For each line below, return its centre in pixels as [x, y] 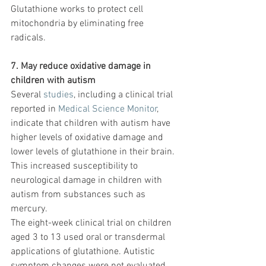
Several [27, 95]
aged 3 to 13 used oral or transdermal [89, 238]
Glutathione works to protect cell [78, 10]
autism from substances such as [79, 195]
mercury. [29, 209]
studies [58, 95]
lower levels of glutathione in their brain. [94, 152]
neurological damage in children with [88, 181]
